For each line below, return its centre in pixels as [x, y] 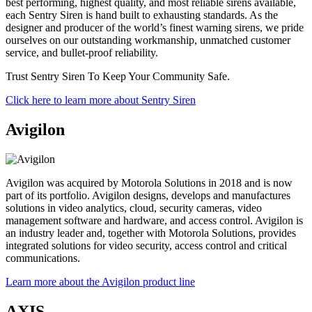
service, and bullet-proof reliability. [82, 53]
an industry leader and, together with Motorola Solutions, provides [151, 233]
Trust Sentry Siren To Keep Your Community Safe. [118, 77]
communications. [43, 258]
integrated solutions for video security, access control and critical [146, 245]
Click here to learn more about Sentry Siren [101, 100]
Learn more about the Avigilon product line [100, 281]
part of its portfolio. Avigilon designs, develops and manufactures [148, 195]
